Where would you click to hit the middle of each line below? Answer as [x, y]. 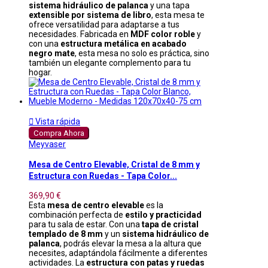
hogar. [40, 72]
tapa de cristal [170, 225]
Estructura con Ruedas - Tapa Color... [103, 176]
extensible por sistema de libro [90, 15]
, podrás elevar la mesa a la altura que [131, 244]
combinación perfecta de [77, 215]
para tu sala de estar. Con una [85, 225]
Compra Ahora [59, 133]
